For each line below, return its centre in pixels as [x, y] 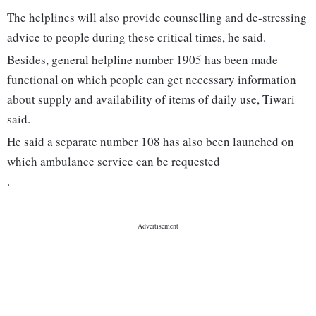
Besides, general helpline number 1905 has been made [142, 60]
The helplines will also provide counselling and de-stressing [157, 18]
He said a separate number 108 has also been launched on [151, 142]
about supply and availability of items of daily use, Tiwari [151, 99]
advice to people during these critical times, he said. [136, 37]
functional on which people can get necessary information [152, 80]
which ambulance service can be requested [114, 162]
